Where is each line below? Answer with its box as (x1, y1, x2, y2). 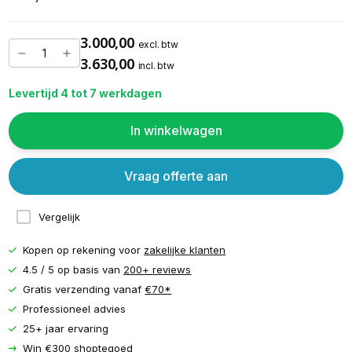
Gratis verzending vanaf (23, 283, 145, 296)
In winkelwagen (130, 123, 222, 139)
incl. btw (137, 59, 174, 71)
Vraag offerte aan (124, 167, 228, 184)
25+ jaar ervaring (23, 322, 109, 335)
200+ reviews (123, 263, 192, 277)
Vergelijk (38, 210, 80, 223)
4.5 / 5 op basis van (23, 263, 124, 277)
